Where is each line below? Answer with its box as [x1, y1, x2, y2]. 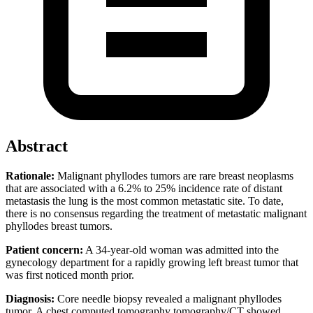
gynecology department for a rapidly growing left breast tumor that [6, 256, 298, 268]
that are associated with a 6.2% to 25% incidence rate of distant [6, 182, 282, 194]
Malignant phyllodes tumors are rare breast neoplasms [54, 169, 293, 182]
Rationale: [6, 169, 54, 182]
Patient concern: [6, 243, 83, 256]
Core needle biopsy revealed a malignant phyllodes [54, 292, 282, 305]
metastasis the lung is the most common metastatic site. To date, [6, 194, 284, 207]
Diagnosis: [6, 292, 54, 305]
